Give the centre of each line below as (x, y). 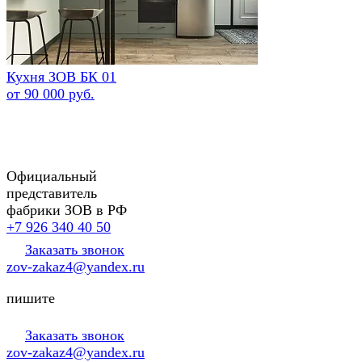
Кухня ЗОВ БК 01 (61, 76)
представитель (52, 193)
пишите (31, 298)
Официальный (52, 176)
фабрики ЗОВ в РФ (67, 210)
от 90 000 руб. (51, 93)
